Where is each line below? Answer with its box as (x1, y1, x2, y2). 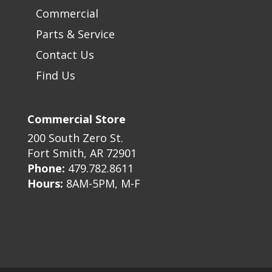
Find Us (35, 68, 75, 83)
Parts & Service (35, 27, 115, 42)
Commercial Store (27, 112, 126, 127)
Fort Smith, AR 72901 (27, 146, 137, 161)
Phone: (27, 161, 65, 176)
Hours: (27, 176, 63, 191)
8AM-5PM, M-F (63, 176, 140, 191)
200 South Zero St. (27, 131, 123, 146)
